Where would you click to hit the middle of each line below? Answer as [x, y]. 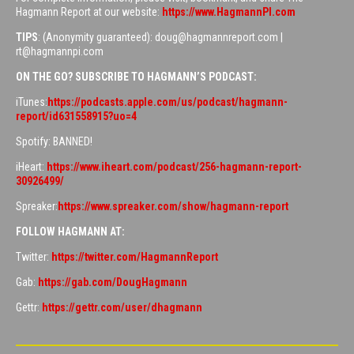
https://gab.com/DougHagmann [113, 282]
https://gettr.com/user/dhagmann [122, 308]
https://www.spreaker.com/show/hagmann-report [173, 207]
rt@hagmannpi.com [60, 52]
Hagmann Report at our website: [89, 12]
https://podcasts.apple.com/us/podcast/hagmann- [168, 102]
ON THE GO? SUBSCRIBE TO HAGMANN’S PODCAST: [136, 77]
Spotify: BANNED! [54, 142]
